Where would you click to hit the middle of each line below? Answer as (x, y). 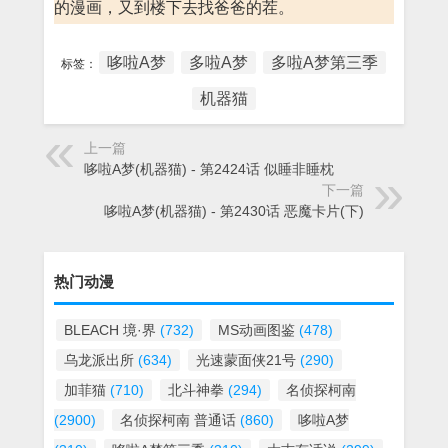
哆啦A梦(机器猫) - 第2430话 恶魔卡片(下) (234, 211)
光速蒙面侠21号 (246, 360)
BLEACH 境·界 (110, 330)
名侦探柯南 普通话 (178, 420)
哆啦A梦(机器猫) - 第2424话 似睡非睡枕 (209, 169)
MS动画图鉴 (256, 330)
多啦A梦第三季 (324, 62)
